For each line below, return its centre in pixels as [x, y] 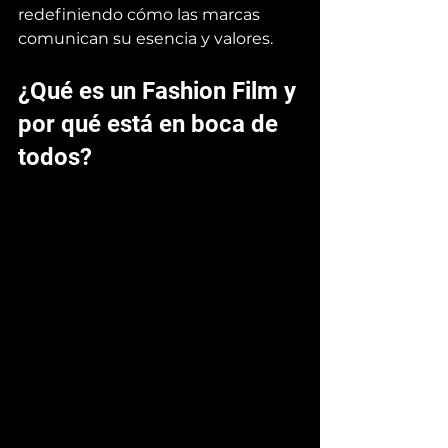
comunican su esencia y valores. [145, 38]
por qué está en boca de [151, 123]
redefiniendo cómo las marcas [141, 14]
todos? [55, 156]
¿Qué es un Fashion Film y [160, 90]
